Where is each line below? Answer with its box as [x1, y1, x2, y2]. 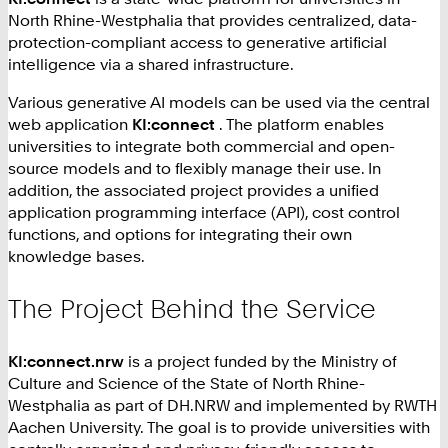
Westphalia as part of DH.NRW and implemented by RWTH [8, 394, 437, 415]
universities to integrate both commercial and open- [8, 136, 395, 157]
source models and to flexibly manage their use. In [8, 158, 381, 179]
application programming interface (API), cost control [8, 202, 400, 223]
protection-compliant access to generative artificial [8, 32, 387, 53]
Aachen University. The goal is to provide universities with [8, 416, 430, 437]
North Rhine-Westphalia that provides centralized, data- [8, 10, 417, 31]
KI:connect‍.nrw [8, 350, 124, 371]
